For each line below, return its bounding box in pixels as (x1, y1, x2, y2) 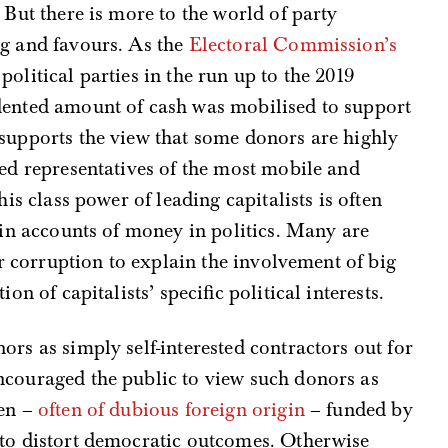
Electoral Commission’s (188, 31, 398, 57)
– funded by (304, 396, 413, 422)
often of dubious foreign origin (37, 396, 305, 422)
